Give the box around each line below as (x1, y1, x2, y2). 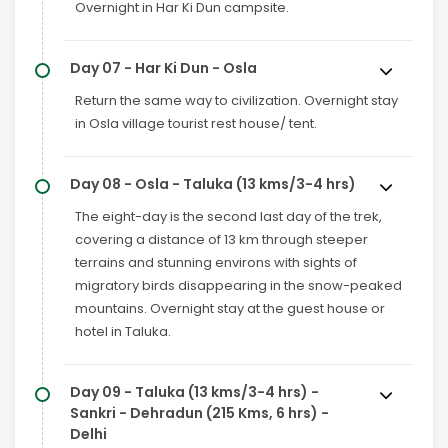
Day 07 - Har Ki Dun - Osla (70, 57, 257, 78)
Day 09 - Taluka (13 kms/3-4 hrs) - (70, 381, 319, 402)
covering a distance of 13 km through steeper (75, 229, 368, 249)
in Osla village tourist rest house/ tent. (75, 113, 317, 133)
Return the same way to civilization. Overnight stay (75, 90, 398, 110)
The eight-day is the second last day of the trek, (75, 206, 382, 226)
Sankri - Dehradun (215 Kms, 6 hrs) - (70, 402, 329, 423)
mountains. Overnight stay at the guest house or (75, 298, 385, 318)
